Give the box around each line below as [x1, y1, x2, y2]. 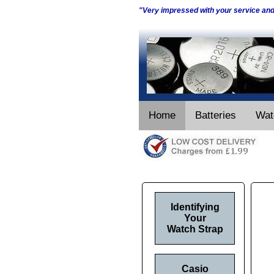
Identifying [170, 202, 220, 212]
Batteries [195, 109, 236, 121]
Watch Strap [166, 224, 223, 234]
